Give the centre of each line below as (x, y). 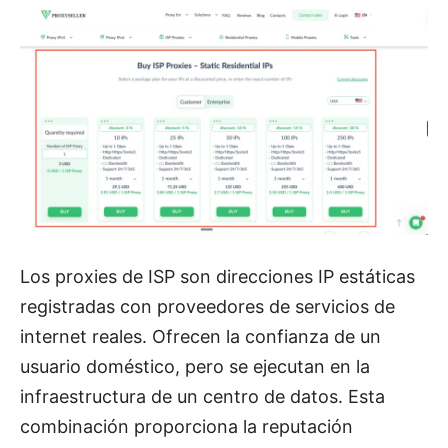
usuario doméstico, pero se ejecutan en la (195, 367)
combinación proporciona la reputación (186, 427)
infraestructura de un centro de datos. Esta (202, 397)
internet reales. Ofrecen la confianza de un (200, 337)
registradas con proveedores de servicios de (207, 307)
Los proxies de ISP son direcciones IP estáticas (217, 277)
